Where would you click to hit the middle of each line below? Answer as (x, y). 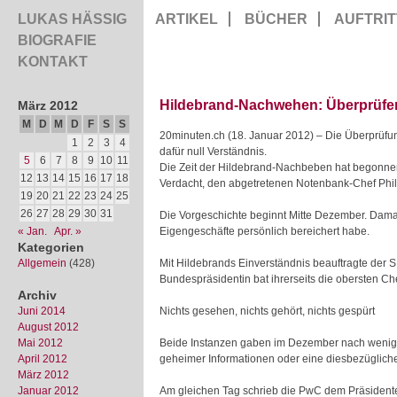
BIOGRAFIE (57, 40)
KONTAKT (53, 62)
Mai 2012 (40, 343)
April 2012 (43, 359)
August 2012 (48, 327)
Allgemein (42, 263)
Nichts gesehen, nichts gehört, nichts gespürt (267, 311)
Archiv (37, 295)
